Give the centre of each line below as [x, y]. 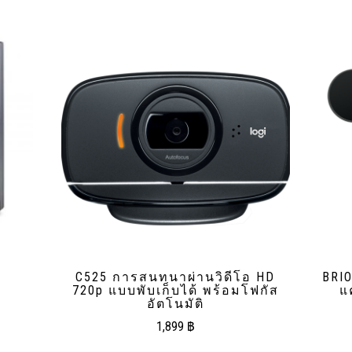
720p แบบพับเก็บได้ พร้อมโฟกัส [175, 291]
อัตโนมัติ [175, 304]
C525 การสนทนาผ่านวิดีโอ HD [176, 277]
